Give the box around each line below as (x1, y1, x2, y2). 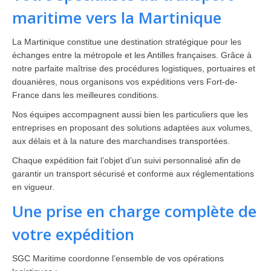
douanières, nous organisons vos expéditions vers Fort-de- (12, 77, 238, 87)
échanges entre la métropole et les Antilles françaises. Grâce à (12, 50, 252, 60)
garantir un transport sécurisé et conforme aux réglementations (12, 169, 254, 178)
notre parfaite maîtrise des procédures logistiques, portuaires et (12, 64, 255, 73)
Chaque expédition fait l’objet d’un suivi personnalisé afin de (12, 155, 241, 165)
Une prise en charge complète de (12, 200, 256, 222)
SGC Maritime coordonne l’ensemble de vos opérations (12, 253, 224, 263)
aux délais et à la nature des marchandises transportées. (12, 136, 230, 146)
